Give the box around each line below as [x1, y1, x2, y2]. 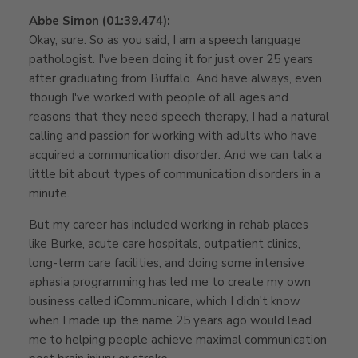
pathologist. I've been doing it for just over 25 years [29, 50, 313, 67]
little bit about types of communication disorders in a [29, 165, 320, 182]
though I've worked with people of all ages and [29, 89, 288, 105]
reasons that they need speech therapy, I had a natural [29, 108, 329, 125]
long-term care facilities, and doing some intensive [29, 254, 304, 271]
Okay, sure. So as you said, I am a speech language [29, 31, 301, 48]
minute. [29, 185, 70, 201]
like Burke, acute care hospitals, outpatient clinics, [29, 235, 300, 252]
